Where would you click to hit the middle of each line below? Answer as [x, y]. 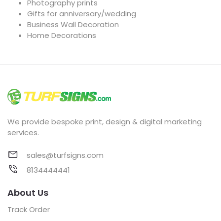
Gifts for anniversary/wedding [82, 14]
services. [23, 132]
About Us [28, 192]
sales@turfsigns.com [64, 155]
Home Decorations [62, 35]
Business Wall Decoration [73, 24]
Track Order [29, 209]
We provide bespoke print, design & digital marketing [105, 121]
